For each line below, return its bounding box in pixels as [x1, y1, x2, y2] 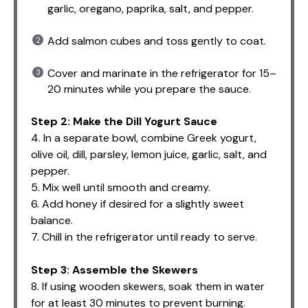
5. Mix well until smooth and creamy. [31, 180, 210, 195]
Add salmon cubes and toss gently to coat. [47, 34, 266, 49]
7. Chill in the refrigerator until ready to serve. [31, 230, 257, 245]
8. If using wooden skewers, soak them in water [31, 279, 265, 294]
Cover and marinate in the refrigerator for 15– [47, 66, 276, 81]
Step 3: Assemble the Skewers [31, 263, 198, 278]
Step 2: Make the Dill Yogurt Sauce [31, 114, 217, 129]
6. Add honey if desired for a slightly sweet [31, 197, 244, 212]
